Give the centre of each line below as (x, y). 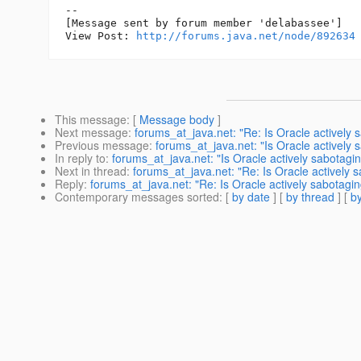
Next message (91, 133)
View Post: (101, 36)
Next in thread (91, 171)
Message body (177, 120)
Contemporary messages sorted (137, 197)
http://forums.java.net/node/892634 (246, 36)
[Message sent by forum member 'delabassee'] (204, 23)
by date (251, 197)
